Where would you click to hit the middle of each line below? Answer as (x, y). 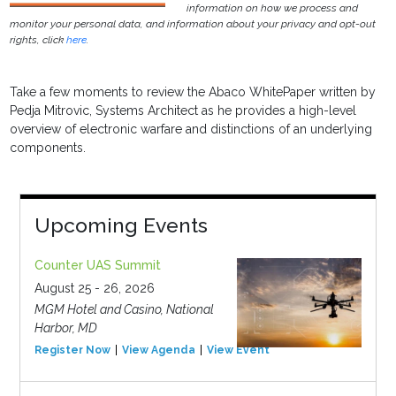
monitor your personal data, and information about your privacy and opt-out (193, 24)
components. (48, 148)
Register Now (72, 350)
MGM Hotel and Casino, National (124, 310)
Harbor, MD (65, 328)
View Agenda (158, 350)
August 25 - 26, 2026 (94, 289)
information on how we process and (273, 8)
